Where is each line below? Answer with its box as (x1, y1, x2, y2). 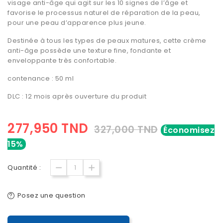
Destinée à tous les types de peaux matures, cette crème (7, 36, 207, 46)
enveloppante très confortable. (7, 56, 116, 66)
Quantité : (7, 163, 41, 173)
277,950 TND (7, 119, 89, 138)
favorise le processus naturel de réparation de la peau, (7, 8, 201, 18)
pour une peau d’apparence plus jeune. (7, 18, 146, 28)
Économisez (163, 124, 215, 136)
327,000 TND (94, 123, 158, 137)
